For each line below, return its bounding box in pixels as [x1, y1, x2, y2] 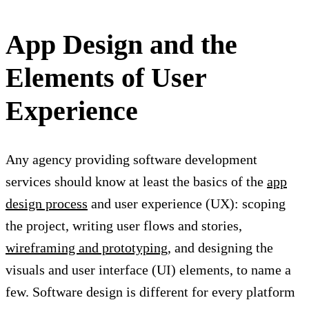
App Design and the [6, 29, 237, 61]
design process [6, 196, 88, 212]
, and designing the [168, 240, 273, 256]
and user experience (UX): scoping [88, 196, 286, 212]
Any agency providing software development [6, 152, 257, 168]
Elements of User [6, 62, 206, 94]
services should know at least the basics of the [6, 174, 267, 190]
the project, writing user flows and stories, [6, 218, 242, 234]
